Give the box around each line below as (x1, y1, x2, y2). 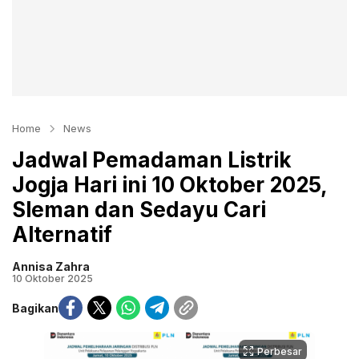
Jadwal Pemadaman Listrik (12, 147, 292, 172)
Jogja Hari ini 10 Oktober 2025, (12, 172, 327, 197)
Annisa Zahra (12, 260, 90, 273)
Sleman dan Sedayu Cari (12, 197, 266, 222)
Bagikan (12, 301, 58, 315)
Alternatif (12, 222, 112, 247)
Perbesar (257, 345, 302, 357)
